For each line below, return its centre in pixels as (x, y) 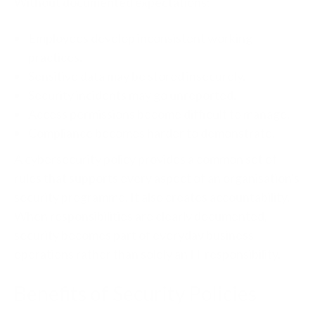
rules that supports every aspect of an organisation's (157, 178)
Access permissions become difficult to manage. (159, 114)
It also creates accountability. (210, 197)
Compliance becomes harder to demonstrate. (152, 133)
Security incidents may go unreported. (132, 95)
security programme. (72, 197)
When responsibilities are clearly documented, (141, 216)
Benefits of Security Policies (135, 294)
